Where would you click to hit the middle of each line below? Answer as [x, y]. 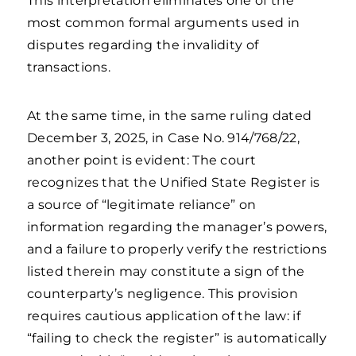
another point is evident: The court [142, 160]
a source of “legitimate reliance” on [142, 205]
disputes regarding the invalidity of [143, 45]
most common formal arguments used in [164, 23]
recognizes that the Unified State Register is [174, 182]
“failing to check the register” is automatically [177, 338]
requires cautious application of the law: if [164, 316]
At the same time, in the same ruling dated [170, 116]
